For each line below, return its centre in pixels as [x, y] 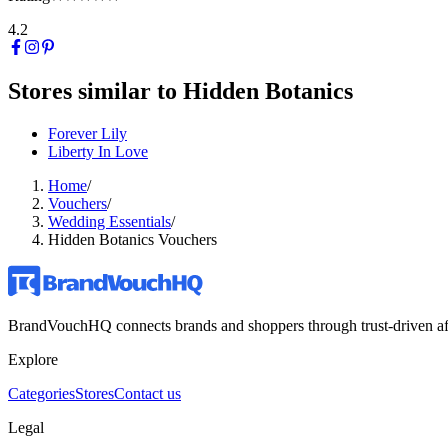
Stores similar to [92, 91]
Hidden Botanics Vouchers [132, 240]
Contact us [147, 394]
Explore [33, 360]
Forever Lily [87, 134]
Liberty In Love [98, 152]
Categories [41, 394]
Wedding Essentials [109, 222]
